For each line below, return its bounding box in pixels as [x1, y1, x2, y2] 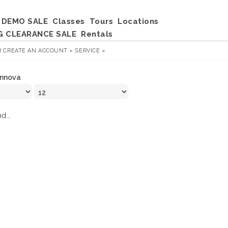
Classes [52, 17, 85, 26]
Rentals [81, 30, 113, 39]
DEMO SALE [1, 17, 48, 26]
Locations [118, 17, 159, 26]
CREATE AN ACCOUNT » [3, 47, 73, 54]
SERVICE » [75, 47, 106, 54]
